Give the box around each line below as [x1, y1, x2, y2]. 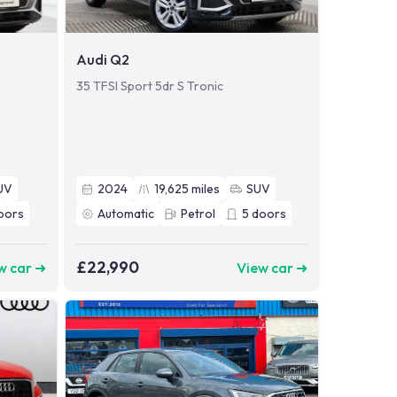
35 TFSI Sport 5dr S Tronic [75, 78, 223, 95]
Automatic [97, 206, 154, 222]
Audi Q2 [75, 51, 129, 69]
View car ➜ [236, 258, 307, 276]
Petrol [180, 206, 215, 222]
